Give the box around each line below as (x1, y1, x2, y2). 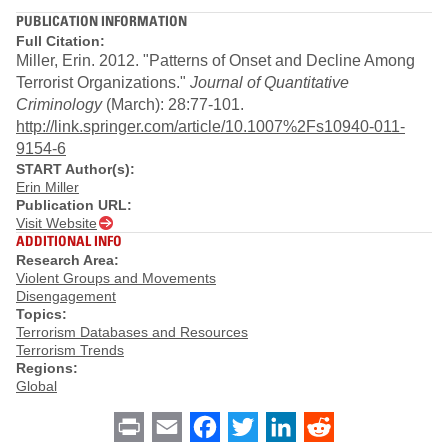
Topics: (16, 306, 67, 323)
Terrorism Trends (16, 342, 124, 359)
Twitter (257, 417, 305, 435)
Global (16, 378, 57, 395)
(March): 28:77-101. (102, 95, 244, 113)
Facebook (219, 417, 291, 435)
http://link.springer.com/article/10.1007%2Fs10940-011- (16, 117, 405, 135)
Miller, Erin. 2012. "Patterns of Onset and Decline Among (16, 51, 415, 69)
